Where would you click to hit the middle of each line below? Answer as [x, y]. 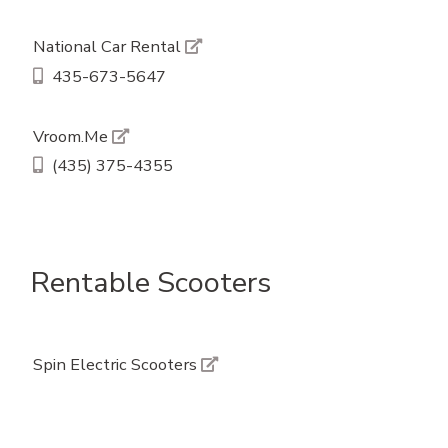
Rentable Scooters [151, 282]
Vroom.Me [72, 136]
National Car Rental [108, 47]
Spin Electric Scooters [116, 365]
